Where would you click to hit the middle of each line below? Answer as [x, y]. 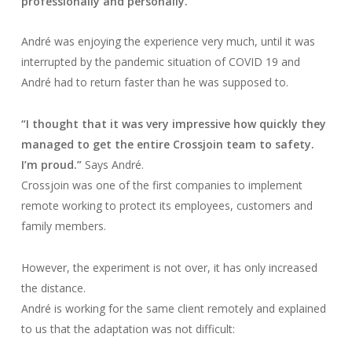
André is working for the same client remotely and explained [173, 308]
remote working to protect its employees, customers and [167, 205]
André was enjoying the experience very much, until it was [168, 41]
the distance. [53, 288]
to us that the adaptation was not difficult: [128, 328]
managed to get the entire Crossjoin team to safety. [167, 144]
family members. [65, 225]
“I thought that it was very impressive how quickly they [173, 123]
